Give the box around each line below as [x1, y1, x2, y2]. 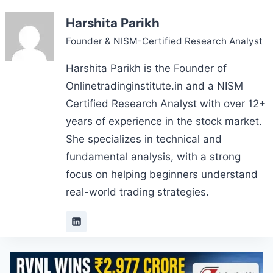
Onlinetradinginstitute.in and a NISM [66, 79, 243, 92]
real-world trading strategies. [66, 185, 209, 198]
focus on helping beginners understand [66, 168, 258, 180]
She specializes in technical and [66, 132, 222, 145]
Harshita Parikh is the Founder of [66, 62, 227, 74]
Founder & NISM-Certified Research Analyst [66, 35, 263, 47]
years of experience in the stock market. [66, 115, 262, 127]
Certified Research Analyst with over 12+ [66, 97, 266, 110]
